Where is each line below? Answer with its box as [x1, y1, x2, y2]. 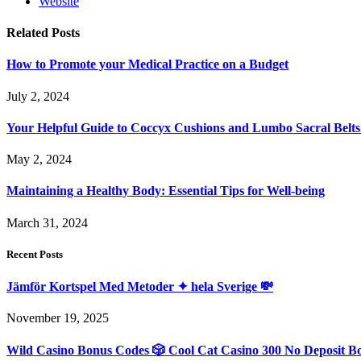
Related [6, 26, 52, 40]
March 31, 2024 [6, 215, 88, 230]
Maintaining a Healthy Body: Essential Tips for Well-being [6, 184, 325, 198]
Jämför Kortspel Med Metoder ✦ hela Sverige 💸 [6, 280, 273, 294]
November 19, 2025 [6, 311, 109, 326]
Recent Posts [6, 247, 63, 260]
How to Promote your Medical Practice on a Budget [6, 57, 288, 72]
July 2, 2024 [6, 89, 69, 103]
